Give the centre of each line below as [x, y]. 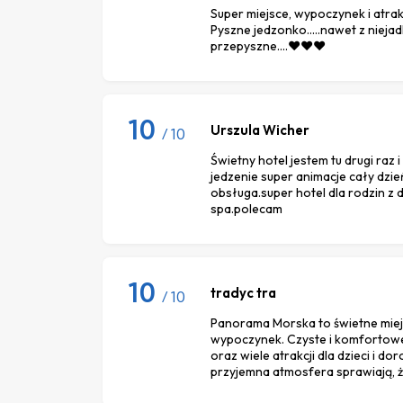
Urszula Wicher [260, 130]
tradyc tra [243, 292]
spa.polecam [246, 208]
